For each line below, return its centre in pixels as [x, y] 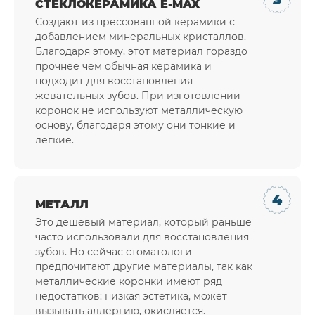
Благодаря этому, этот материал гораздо [141, 52]
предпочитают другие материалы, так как [144, 267]
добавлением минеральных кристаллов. [141, 37]
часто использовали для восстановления [142, 237]
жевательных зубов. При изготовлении [138, 96]
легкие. [54, 140]
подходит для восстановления [114, 81]
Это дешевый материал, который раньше [143, 223]
